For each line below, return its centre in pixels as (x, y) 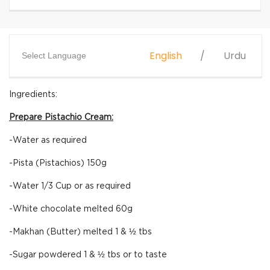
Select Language (54, 55)
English (166, 56)
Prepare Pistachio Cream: (61, 118)
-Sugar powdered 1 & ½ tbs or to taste (88, 255)
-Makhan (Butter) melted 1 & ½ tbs (80, 232)
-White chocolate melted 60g (71, 209)
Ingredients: (33, 95)
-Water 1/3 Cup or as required (70, 186)
